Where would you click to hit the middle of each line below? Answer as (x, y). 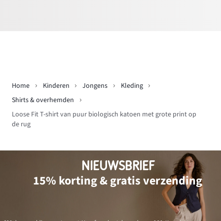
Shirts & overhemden (43, 100)
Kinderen (56, 86)
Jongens (95, 86)
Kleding (132, 86)
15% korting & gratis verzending (118, 181)
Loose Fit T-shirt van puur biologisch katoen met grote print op (104, 114)
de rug (21, 124)
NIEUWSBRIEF (118, 166)
